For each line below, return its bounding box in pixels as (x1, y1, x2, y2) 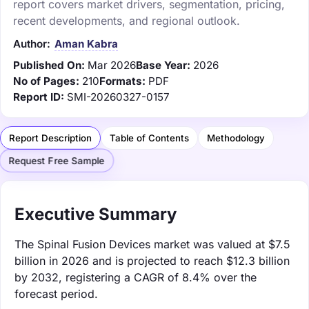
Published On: (13, 58, 85, 72)
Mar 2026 (88, 58, 136, 72)
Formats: (99, 74, 146, 88)
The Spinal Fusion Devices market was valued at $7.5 (14, 237, 290, 251)
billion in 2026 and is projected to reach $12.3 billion (14, 253, 290, 268)
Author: (13, 37, 50, 50)
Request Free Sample (8, 155, 105, 167)
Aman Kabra (54, 37, 118, 50)
